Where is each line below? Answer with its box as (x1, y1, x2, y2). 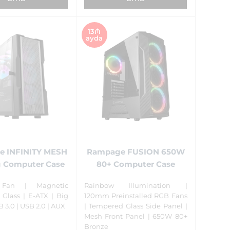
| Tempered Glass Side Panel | (84, 202, 187, 210)
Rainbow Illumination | (84, 181, 187, 190)
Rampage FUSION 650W (86, 146, 185, 157)
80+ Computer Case (96, 159, 175, 169)
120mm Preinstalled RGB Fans (84, 191, 187, 200)
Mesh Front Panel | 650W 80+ (84, 212, 187, 221)
